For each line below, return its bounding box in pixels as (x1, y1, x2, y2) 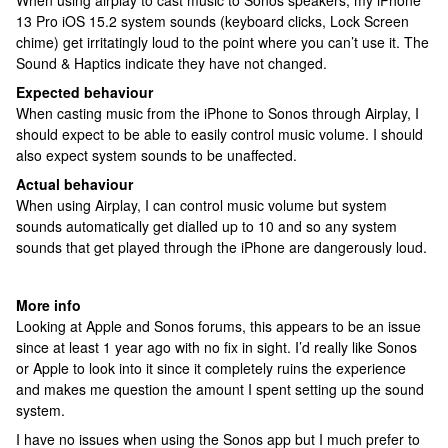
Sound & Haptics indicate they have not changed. (16, 53, 331, 73)
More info (16, 295, 81, 315)
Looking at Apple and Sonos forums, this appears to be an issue (16, 316, 421, 336)
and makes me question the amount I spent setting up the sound (16, 379, 424, 399)
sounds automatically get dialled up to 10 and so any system (16, 216, 397, 236)
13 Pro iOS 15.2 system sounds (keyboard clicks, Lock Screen (16, 11, 409, 31)
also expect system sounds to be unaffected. (16, 145, 297, 165)
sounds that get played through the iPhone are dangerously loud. (16, 237, 427, 257)
